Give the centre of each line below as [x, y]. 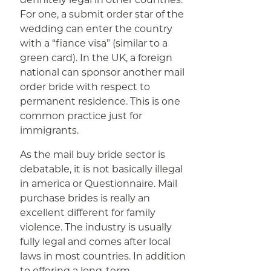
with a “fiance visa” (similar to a [94, 43]
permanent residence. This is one [100, 101]
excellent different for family [88, 213]
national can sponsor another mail [103, 72]
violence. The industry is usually [96, 227]
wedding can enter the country [96, 29]
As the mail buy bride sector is [93, 155]
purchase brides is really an [85, 198]
